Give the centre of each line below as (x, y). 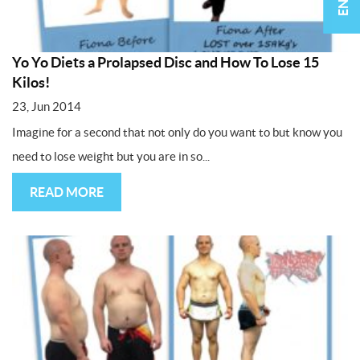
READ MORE (67, 192)
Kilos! (31, 83)
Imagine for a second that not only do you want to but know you (177, 133)
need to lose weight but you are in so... (111, 157)
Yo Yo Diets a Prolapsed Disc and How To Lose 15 (166, 63)
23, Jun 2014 (47, 107)
